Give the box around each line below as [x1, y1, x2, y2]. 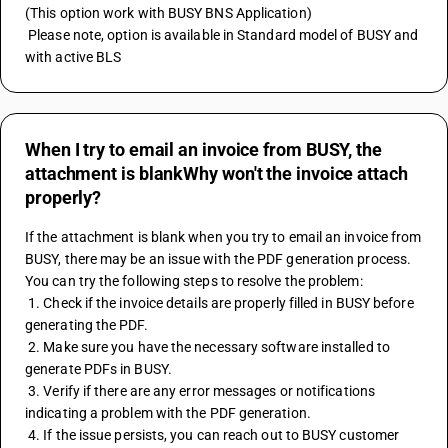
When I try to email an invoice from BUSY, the [25, 139, 382, 160]
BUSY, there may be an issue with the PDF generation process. [25, 251, 412, 267]
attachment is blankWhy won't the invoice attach [25, 163, 408, 184]
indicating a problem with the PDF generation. [25, 405, 311, 421]
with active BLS [25, 49, 122, 65]
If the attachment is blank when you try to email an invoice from [25, 229, 422, 245]
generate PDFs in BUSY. [25, 361, 172, 377]
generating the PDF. [25, 317, 148, 333]
